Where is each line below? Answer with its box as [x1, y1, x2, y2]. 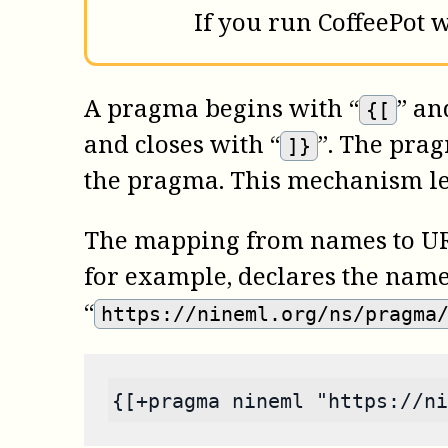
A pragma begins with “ [84, 91, 359, 125]
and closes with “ [84, 127, 280, 161]
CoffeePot [318, 5, 425, 39]
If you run [194, 5, 318, 39]
